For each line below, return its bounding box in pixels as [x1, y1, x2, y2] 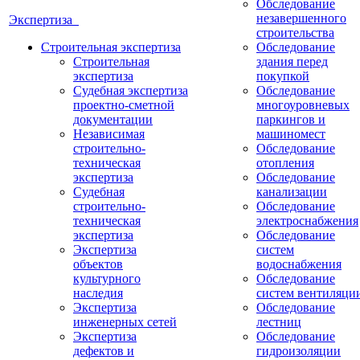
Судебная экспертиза [73, 84, 188, 97]
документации [73, 112, 153, 126]
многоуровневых [256, 98, 350, 112]
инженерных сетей [73, 315, 177, 329]
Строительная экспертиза [41, 40, 181, 54]
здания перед [256, 55, 328, 68]
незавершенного [256, 11, 346, 25]
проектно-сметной [73, 98, 174, 112]
